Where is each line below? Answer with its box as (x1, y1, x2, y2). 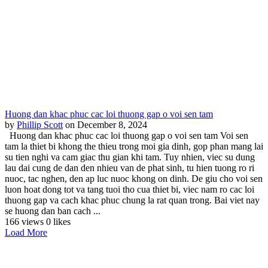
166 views (5, 216, 46, 227)
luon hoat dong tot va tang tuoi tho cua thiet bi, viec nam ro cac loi (5, 184, 254, 194)
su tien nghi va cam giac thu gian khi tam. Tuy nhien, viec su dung (5, 151, 255, 162)
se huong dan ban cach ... (5, 205, 100, 216)
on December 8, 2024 (65, 119, 147, 130)
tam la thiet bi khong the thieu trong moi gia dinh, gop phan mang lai (5, 141, 263, 151)
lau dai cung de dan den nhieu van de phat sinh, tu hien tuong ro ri (5, 162, 254, 173)
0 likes (46, 216, 71, 227)
